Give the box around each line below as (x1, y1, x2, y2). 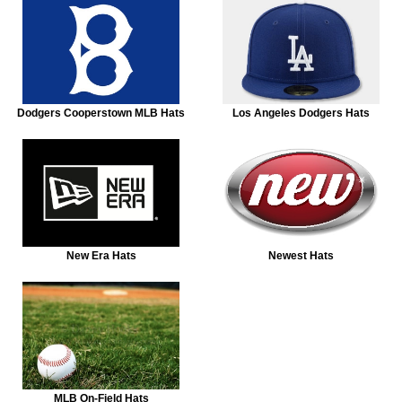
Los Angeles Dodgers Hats (232, 106, 370, 119)
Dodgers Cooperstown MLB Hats (17, 106, 185, 119)
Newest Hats (268, 249, 334, 262)
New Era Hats (66, 249, 136, 262)
